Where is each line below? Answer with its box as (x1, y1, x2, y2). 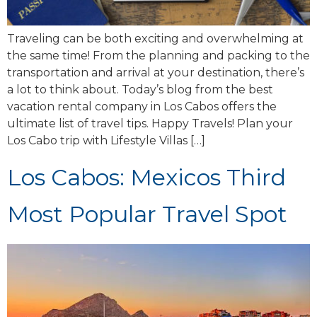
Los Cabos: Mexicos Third (7, 163, 286, 192)
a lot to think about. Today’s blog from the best (7, 82, 273, 96)
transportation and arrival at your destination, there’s (7, 65, 304, 79)
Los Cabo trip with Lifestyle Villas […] (7, 133, 205, 147)
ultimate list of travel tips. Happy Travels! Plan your (7, 116, 293, 130)
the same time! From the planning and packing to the (7, 48, 310, 62)
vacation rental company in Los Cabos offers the (7, 99, 277, 113)
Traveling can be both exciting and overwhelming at (7, 31, 304, 45)
